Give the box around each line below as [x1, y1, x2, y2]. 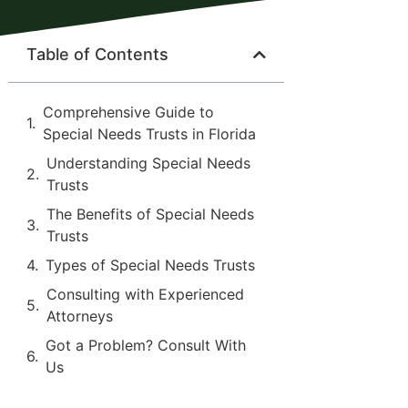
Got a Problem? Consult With [46, 336, 247, 354]
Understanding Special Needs [46, 154, 251, 172]
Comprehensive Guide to [43, 103, 215, 121]
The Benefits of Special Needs [46, 205, 255, 223]
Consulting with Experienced [46, 285, 245, 303]
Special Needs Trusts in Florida [43, 125, 257, 143]
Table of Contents [26, 45, 169, 64]
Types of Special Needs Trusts [46, 256, 256, 274]
